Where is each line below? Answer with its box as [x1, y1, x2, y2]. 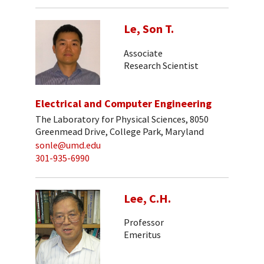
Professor [124, 216, 164, 229]
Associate [124, 47, 163, 59]
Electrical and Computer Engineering [35, 97, 212, 111]
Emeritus [124, 229, 161, 241]
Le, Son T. [124, 21, 174, 37]
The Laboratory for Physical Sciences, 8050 [35, 113, 209, 126]
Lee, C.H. [124, 190, 171, 206]
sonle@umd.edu [35, 138, 101, 151]
